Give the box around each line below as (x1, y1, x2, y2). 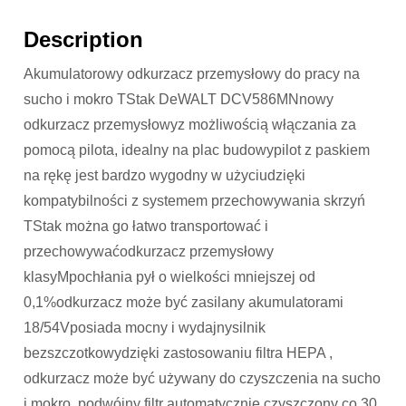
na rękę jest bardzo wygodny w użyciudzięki (24, 168, 306, 184)
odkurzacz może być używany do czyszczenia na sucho (24, 371, 382, 387)
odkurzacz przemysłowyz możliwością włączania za (24, 117, 357, 133)
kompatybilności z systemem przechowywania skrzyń (24, 193, 366, 209)
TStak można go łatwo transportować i (24, 218, 269, 235)
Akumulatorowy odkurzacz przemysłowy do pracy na (24, 66, 361, 82)
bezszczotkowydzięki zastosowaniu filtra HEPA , (24, 345, 333, 362)
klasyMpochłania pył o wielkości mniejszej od (24, 269, 316, 285)
